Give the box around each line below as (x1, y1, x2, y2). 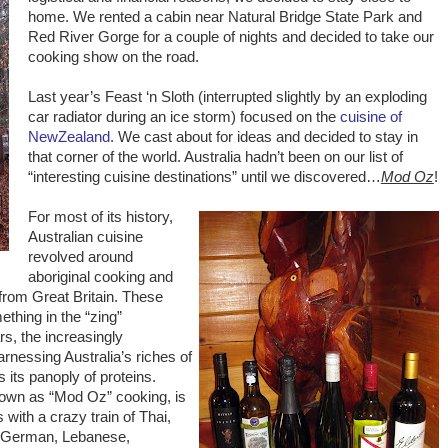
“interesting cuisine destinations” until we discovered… (27, 169, 381, 185)
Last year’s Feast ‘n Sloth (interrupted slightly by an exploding (27, 89, 427, 105)
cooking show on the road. (27, 49, 199, 65)
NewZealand (27, 129, 110, 145)
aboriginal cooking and (27, 269, 173, 285)
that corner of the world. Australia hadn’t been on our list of (27, 149, 403, 165)
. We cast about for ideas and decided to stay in (109, 129, 418, 145)
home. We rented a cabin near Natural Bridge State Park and (27, 9, 422, 25)
